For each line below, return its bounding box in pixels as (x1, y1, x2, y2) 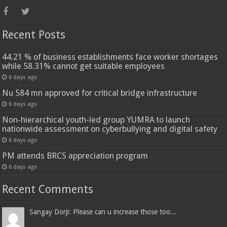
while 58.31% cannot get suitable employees (2, 61, 165, 71)
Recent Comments (2, 182, 94, 196)
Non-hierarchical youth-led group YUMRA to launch (2, 115, 191, 125)
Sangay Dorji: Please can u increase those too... (29, 207, 177, 216)
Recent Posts (2, 28, 66, 41)
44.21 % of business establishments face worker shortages (2, 52, 218, 62)
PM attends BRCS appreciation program (2, 150, 148, 161)
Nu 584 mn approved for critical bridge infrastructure (2, 88, 198, 98)
